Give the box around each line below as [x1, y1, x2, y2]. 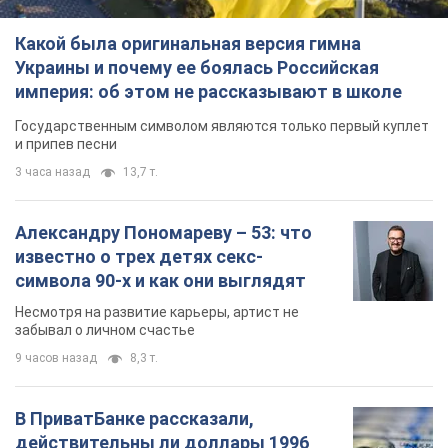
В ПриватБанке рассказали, [15, 408, 254, 430]
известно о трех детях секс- [15, 246, 263, 268]
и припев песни [15, 136, 117, 153]
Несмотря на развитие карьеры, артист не [15, 304, 299, 321]
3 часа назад [15, 165, 90, 180]
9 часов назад [15, 351, 97, 366]
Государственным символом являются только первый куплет [15, 118, 429, 135]
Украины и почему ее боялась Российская [15, 57, 379, 79]
